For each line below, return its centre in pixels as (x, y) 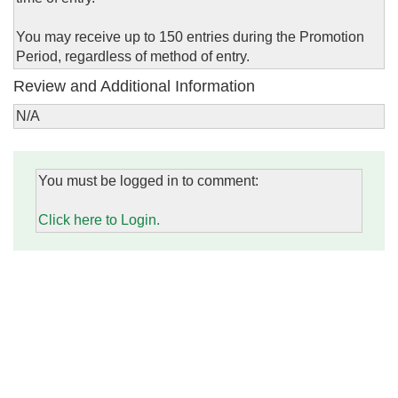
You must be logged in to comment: (148, 181)
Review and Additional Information (134, 87)
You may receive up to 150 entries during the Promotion (190, 37)
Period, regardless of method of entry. (133, 57)
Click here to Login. (99, 220)
